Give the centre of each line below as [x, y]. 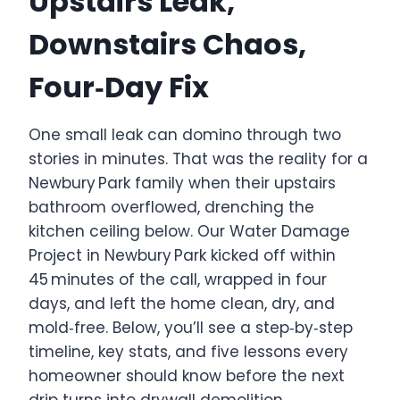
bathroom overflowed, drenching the [171, 207]
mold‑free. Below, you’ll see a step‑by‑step [191, 327]
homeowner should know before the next [187, 375]
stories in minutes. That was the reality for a [198, 158]
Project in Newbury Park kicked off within [182, 255]
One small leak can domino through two [185, 134]
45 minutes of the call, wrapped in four [178, 279]
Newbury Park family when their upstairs [182, 183]
